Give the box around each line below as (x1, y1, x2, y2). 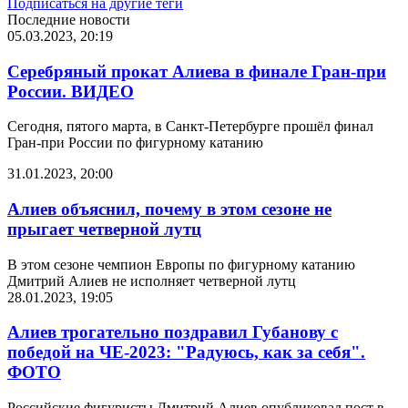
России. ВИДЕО (7, 81, 134, 101)
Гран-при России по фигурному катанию (7, 135, 263, 151)
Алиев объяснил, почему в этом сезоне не (7, 199, 331, 219)
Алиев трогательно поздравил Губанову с (7, 322, 338, 342)
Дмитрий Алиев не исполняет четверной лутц (7, 272, 296, 289)
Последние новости (7, 11, 130, 27)
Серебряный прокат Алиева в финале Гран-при (7, 61, 386, 81)
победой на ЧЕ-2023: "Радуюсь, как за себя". (7, 342, 365, 362)
